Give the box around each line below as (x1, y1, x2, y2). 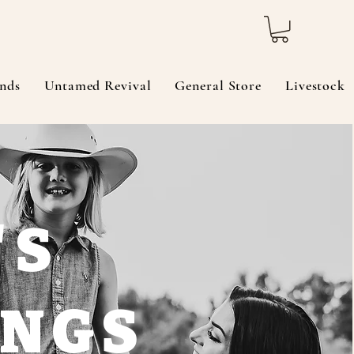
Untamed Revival (44, 76, 152, 94)
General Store (175, 76, 262, 94)
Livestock (284, 76, 346, 94)
